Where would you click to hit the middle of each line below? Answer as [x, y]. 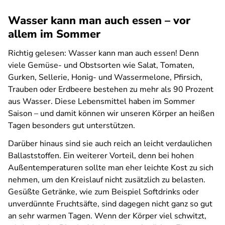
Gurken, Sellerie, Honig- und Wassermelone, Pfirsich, [105, 77]
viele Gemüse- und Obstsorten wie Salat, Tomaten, [101, 65]
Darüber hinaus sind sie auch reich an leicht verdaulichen [110, 144]
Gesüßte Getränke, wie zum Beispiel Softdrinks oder [103, 192]
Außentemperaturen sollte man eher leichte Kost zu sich [111, 168]
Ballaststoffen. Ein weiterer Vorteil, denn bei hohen [101, 156]
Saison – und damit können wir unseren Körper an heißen [111, 114]
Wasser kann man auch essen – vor [99, 21]
